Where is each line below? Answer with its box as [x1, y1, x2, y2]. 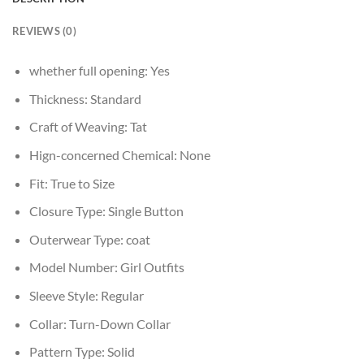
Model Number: [28, 259, 120, 275]
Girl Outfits [119, 259, 184, 275]
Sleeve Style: [28, 287, 101, 303]
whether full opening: [28, 63, 150, 79]
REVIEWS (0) [12, 24, 76, 38]
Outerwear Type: [28, 231, 126, 247]
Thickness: [28, 90, 90, 106]
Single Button [107, 203, 184, 219]
